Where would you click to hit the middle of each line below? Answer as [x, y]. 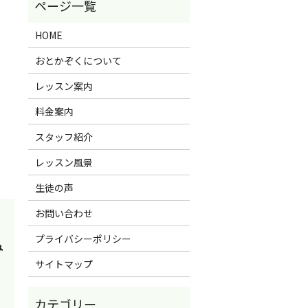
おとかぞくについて [78, 60]
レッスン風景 [64, 162]
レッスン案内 [64, 86]
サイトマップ [64, 264]
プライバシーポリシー [83, 238]
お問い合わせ [64, 213]
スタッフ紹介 [64, 136]
